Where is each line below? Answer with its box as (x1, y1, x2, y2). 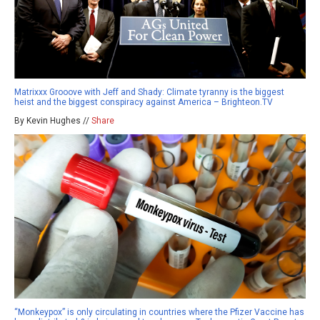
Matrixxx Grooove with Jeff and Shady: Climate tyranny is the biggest (14, 87, 284, 98)
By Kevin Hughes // (14, 116, 91, 126)
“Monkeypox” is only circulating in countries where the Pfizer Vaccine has (14, 307, 304, 318)
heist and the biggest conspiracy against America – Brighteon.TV (14, 97, 273, 108)
